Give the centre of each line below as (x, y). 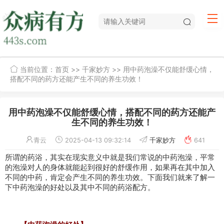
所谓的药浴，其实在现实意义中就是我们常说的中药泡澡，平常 (110, 157)
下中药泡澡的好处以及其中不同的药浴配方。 (80, 187)
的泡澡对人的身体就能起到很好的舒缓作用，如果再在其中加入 (110, 167)
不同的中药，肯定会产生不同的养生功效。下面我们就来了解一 (110, 177)
